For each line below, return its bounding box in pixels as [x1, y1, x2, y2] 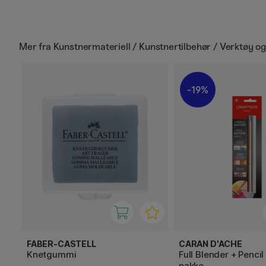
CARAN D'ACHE [179, 238, 242, 249]
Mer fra [19, 40, 53, 52]
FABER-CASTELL [27, 238, 96, 249]
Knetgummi [27, 248, 77, 260]
